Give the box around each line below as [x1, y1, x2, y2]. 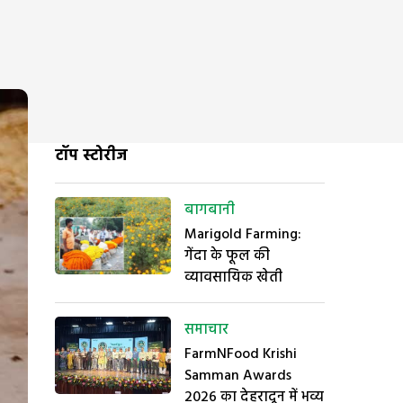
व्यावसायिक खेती [184, 266, 282, 290]
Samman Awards [184, 364, 291, 388]
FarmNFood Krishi [184, 343, 297, 366]
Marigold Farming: [184, 223, 301, 246]
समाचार [184, 318, 228, 342]
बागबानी [184, 199, 235, 222]
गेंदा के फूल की [184, 245, 270, 268]
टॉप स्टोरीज [55, 143, 128, 169]
